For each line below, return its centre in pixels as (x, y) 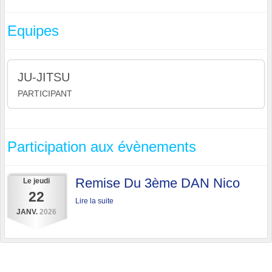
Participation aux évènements (102, 146)
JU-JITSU (44, 77)
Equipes (33, 30)
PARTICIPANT (45, 93)
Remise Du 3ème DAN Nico (158, 183)
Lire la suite (94, 201)
